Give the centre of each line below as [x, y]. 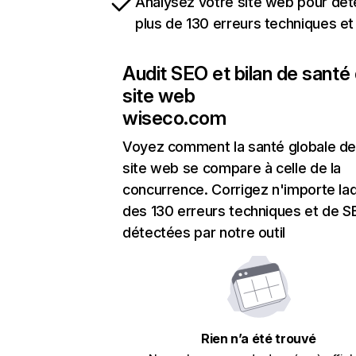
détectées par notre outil [204, 233]
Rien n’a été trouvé [259, 339]
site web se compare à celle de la [232, 168]
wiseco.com [174, 118]
